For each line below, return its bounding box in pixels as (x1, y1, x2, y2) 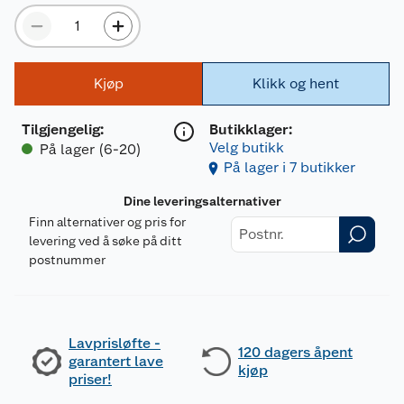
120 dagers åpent (238, 343, 353, 361)
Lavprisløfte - (69, 334, 161, 352)
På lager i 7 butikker (224, 158, 355, 176)
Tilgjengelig (22, 120, 100, 138)
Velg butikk (209, 138, 284, 156)
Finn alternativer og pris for (29, 214, 186, 229)
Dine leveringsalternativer (123, 193, 281, 208)
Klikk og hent (252, 74, 339, 92)
